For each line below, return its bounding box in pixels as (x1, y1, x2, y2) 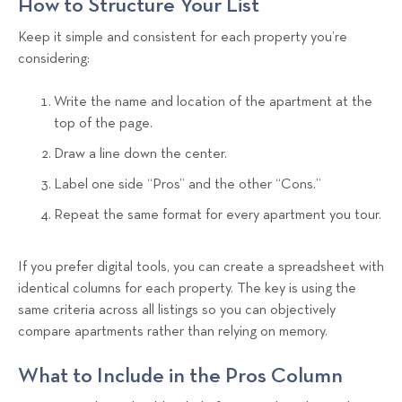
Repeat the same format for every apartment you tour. (54, 207, 381, 223)
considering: (18, 51, 90, 66)
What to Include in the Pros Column (18, 365, 343, 388)
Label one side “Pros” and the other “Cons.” (54, 177, 321, 192)
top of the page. (54, 116, 153, 131)
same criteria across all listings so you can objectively (18, 302, 336, 318)
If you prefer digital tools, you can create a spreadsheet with (18, 259, 384, 275)
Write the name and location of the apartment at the (54, 94, 372, 109)
